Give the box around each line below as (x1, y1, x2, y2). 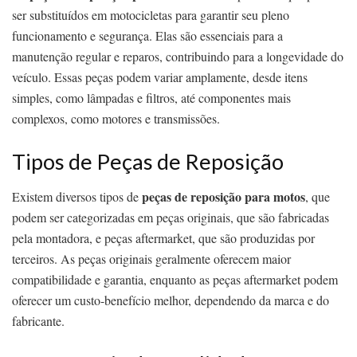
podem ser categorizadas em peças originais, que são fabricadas (12, 209, 329, 226)
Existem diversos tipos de (12, 188, 142, 206)
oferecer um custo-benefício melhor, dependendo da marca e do (12, 292, 329, 309)
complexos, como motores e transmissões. (12, 110, 220, 127)
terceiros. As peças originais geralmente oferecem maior (12, 250, 291, 268)
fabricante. (12, 312, 65, 330)
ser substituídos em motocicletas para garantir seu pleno (12, 6, 289, 24)
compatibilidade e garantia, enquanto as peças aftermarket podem (12, 271, 338, 288)
